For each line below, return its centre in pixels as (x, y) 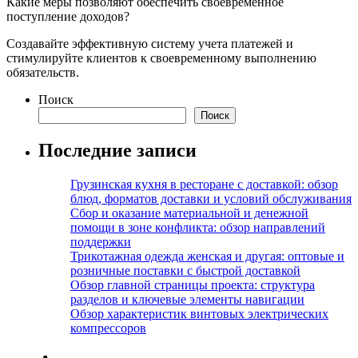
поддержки (101, 241)
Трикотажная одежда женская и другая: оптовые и (207, 256)
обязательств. (43, 72)
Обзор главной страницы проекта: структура (193, 284)
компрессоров (108, 328)
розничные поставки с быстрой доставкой (185, 270)
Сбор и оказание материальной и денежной (189, 213)
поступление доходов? (68, 16)
